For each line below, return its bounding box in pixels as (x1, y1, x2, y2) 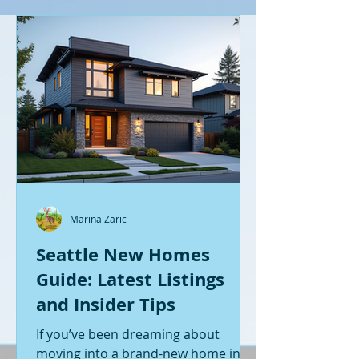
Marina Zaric (70, 212, 127, 225)
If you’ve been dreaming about (36, 325, 220, 343)
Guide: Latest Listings (36, 266, 224, 292)
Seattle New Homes (36, 241, 210, 267)
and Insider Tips (36, 291, 175, 317)
